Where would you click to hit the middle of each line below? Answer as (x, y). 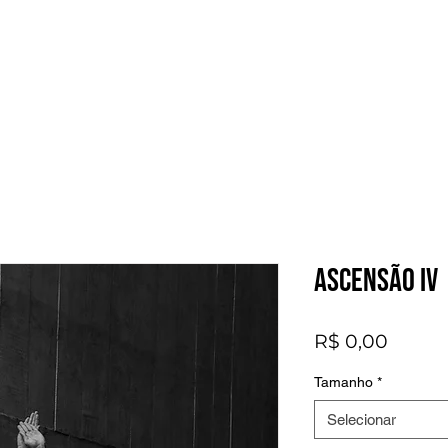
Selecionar (361, 419)
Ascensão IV (376, 281)
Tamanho (343, 382)
